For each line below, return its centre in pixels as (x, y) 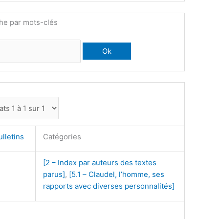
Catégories (62, 137)
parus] (54, 175)
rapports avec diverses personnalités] (109, 186)
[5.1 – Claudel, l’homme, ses (117, 175)
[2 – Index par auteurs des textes (100, 163)
